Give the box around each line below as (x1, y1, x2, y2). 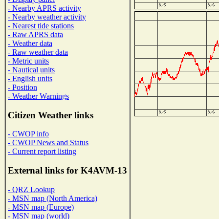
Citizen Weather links (8, 109, 93, 120)
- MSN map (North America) (8, 194, 97, 202)
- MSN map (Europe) (8, 202, 74, 211)
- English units (8, 74, 52, 83)
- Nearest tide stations (8, 21, 74, 30)
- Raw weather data (8, 47, 68, 56)
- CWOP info (8, 130, 49, 138)
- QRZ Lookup (8, 185, 55, 194)
